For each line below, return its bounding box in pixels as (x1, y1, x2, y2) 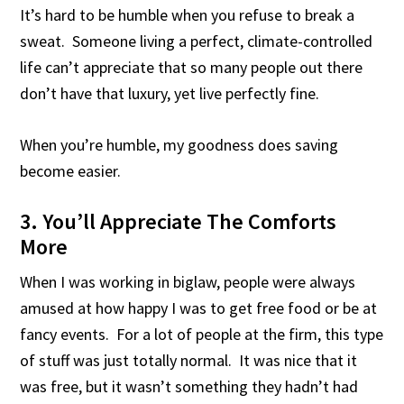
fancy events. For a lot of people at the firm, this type (20, 324, 384, 344)
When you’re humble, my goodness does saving (20, 134, 339, 155)
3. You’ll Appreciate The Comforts (20, 207, 337, 235)
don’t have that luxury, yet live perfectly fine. (20, 83, 320, 104)
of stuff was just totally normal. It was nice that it (20, 350, 358, 371)
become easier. (20, 161, 122, 181)
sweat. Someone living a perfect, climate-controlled (20, 31, 373, 51)
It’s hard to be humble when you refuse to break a (20, 5, 355, 25)
